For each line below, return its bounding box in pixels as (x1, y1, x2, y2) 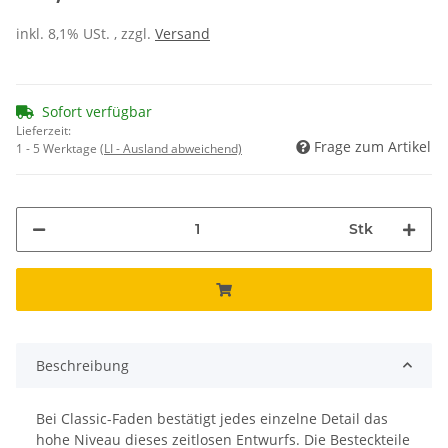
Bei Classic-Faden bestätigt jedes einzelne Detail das (36, 408, 388, 428)
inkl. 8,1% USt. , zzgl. (16, 23, 155, 43)
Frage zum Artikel (314, 136, 431, 156)
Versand (155, 23, 210, 43)
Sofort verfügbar (42, 101, 152, 121)
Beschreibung (36, 355, 129, 375)
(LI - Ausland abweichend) (100, 139, 242, 157)
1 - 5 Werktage (16, 139, 100, 157)
